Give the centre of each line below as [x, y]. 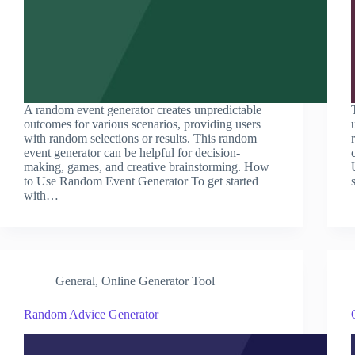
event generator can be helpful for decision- [132, 152]
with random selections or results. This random [140, 138]
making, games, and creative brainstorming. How [147, 166]
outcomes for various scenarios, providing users [142, 124]
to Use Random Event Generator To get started [141, 181]
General [75, 281]
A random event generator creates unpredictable [143, 109]
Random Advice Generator [91, 314]
